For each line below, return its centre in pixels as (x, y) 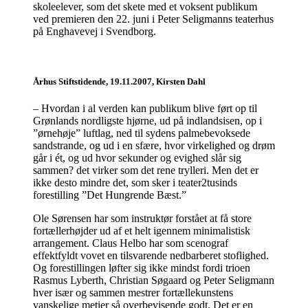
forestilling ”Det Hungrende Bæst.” (111, 195)
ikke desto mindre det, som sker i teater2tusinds (135, 182)
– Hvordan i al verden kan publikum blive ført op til (145, 108)
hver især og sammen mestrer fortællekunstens (133, 292)
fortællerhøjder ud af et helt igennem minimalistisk (142, 230)
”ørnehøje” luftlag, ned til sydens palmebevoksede (142, 133)
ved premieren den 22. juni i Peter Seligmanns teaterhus (153, 19)
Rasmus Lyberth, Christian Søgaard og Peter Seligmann (154, 280)
